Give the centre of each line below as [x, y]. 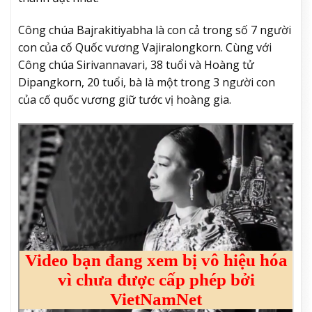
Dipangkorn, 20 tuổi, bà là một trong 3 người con [147, 83]
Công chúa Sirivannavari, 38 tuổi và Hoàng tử [136, 65]
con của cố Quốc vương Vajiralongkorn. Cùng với [145, 48]
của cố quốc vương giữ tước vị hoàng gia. [125, 100]
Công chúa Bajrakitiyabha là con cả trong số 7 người [155, 30]
